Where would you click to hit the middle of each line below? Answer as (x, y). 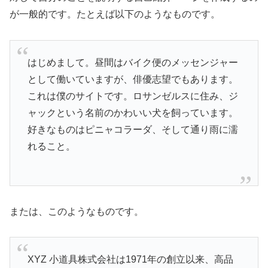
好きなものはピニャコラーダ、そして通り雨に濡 (133, 129)
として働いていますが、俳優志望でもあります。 (133, 79)
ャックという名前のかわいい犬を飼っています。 (133, 112)
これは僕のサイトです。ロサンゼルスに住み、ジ (133, 96)
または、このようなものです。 (77, 211)
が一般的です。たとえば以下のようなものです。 (115, 14)
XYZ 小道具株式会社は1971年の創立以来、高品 (130, 259)
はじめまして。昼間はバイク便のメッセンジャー (133, 62)
